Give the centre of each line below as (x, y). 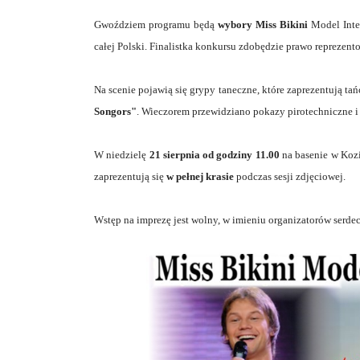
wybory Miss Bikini (263, 24)
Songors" (115, 111)
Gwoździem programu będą (156, 24)
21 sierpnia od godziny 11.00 (214, 154)
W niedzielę (122, 154)
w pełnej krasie (200, 176)
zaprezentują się (130, 176)
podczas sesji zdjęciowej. (290, 176)
